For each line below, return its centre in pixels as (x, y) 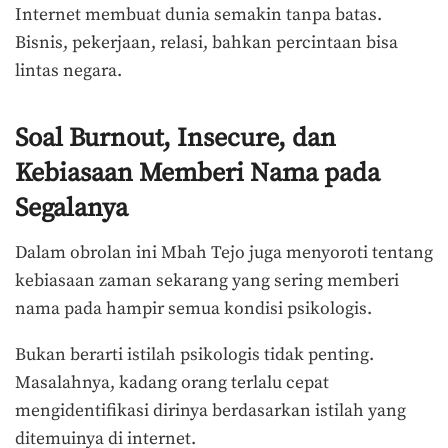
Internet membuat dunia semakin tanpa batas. (198, 14)
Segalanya (71, 209)
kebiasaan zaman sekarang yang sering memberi (207, 281)
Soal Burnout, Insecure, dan (175, 139)
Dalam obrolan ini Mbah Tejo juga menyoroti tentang (224, 253)
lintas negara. (68, 70)
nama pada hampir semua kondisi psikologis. (193, 309)
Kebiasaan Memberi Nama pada (197, 174)
